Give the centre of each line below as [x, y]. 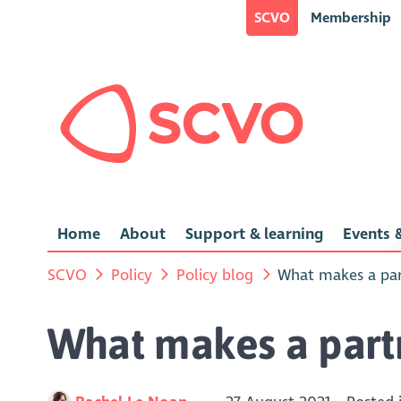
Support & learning [254, 235]
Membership [350, 17]
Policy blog [215, 275]
